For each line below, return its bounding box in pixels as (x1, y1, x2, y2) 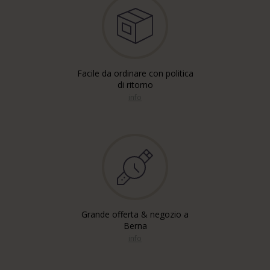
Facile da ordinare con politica (77, 67, 193, 79)
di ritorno (117, 79, 153, 90)
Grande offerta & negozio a (81, 209, 189, 220)
